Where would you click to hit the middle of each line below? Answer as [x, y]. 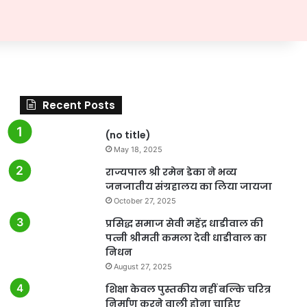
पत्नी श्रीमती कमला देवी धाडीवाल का [186, 237]
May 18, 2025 [138, 149]
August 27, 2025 [143, 266]
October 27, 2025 [145, 200]
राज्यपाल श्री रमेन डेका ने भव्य [171, 172]
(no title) [128, 135]
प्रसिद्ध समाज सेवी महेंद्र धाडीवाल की [184, 223]
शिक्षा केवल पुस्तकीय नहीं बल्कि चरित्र [188, 289]
